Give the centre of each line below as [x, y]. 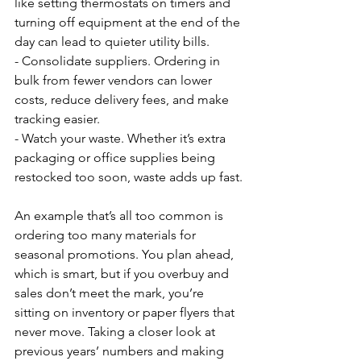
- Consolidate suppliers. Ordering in [119, 61]
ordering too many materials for [107, 235]
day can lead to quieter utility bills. [112, 42]
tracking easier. [57, 119]
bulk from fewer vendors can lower [115, 81]
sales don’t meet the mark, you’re [111, 293]
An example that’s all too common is [120, 216]
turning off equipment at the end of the [129, 23]
